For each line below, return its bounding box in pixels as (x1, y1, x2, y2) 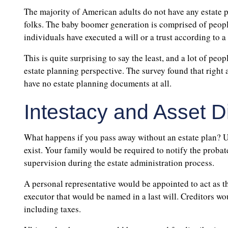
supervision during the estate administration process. (24, 157, 214, 169)
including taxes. (24, 203, 81, 215)
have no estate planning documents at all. (24, 77, 172, 90)
